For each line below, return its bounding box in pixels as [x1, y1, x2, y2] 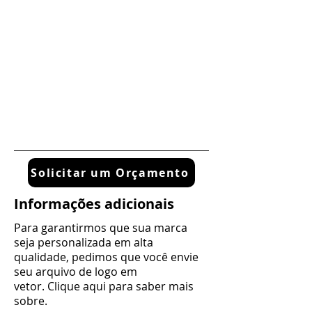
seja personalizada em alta [14, 235, 153, 250]
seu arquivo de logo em [14, 264, 140, 279]
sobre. [14, 293, 47, 309]
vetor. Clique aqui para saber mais [14, 279, 194, 294]
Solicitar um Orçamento [31, 165, 189, 180]
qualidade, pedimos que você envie [14, 249, 198, 265]
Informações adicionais [14, 194, 174, 213]
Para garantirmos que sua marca [14, 220, 187, 235]
